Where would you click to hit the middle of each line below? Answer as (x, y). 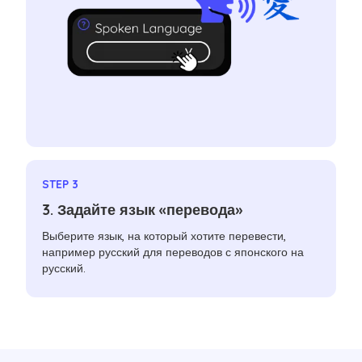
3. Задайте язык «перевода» (143, 210)
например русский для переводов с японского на (173, 253)
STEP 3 (61, 185)
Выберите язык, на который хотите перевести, (164, 236)
